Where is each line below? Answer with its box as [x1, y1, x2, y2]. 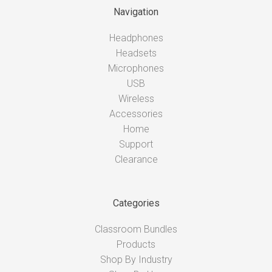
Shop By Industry [100, 254, 172, 266]
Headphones [109, 32, 163, 44]
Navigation [114, 5, 158, 18]
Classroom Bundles [95, 223, 177, 236]
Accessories [109, 107, 163, 120]
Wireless [118, 92, 154, 104]
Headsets [115, 47, 157, 59]
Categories [112, 197, 160, 209]
